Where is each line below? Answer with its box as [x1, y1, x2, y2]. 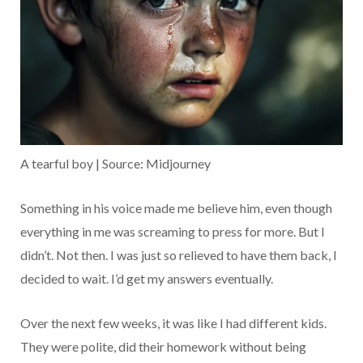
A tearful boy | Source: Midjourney [20, 156, 211, 171]
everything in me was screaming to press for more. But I [20, 224, 325, 239]
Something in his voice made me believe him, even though [20, 200, 332, 216]
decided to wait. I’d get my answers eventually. [20, 271, 273, 286]
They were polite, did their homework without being [20, 339, 306, 354]
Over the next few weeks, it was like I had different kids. [20, 315, 327, 331]
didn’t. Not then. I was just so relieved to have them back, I [20, 247, 337, 263]
